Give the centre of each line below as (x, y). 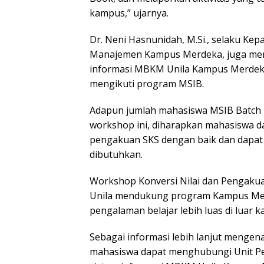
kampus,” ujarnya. (129, 13)
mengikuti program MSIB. (147, 84)
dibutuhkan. (116, 155)
